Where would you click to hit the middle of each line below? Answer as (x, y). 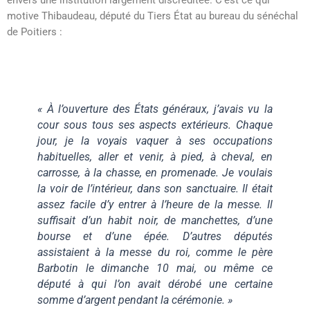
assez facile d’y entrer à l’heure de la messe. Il (155, 205)
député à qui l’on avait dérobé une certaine (155, 284)
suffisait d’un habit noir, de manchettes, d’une (155, 221)
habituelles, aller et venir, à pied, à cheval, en (155, 157)
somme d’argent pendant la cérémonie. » (135, 300)
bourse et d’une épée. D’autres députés (155, 237)
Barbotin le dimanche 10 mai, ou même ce (155, 268)
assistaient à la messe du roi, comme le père (155, 253)
